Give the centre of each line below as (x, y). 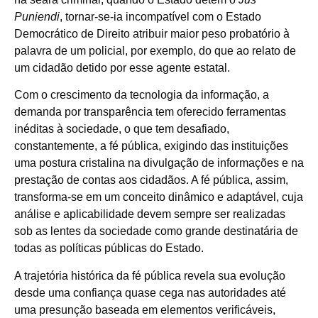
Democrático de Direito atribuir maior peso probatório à (152, 34)
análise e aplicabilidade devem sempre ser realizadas (150, 214)
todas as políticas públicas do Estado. (109, 248)
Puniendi (37, 17)
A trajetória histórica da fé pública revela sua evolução (150, 275)
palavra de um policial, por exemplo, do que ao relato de (155, 51)
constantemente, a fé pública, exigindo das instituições (151, 146)
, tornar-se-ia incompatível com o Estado (160, 17)
